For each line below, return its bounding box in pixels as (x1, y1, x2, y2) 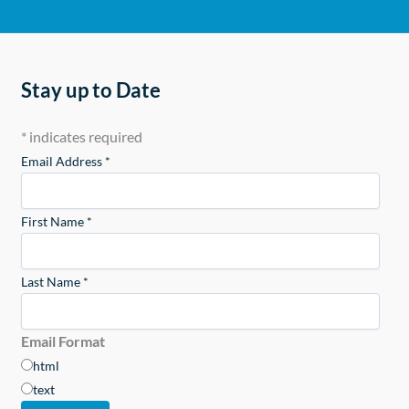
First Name (20, 214, 87, 230)
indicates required (26, 128, 142, 146)
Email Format (20, 332, 105, 351)
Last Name (20, 274, 83, 290)
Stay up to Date (20, 78, 161, 103)
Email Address (20, 153, 105, 170)
